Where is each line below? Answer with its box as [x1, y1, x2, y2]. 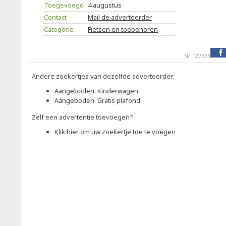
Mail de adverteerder [88, 13, 152, 22]
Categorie [44, 25, 74, 34]
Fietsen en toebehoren [88, 25, 158, 34]
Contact [44, 13, 67, 22]
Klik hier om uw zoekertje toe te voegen [54, 127, 176, 136]
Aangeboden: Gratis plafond [54, 96, 140, 105]
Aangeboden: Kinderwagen [54, 86, 138, 95]
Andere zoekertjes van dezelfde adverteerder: [32, 72, 175, 81]
